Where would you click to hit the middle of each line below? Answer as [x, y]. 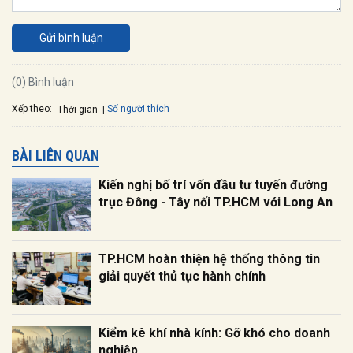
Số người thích [138, 109]
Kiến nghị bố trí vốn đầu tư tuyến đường [213, 185]
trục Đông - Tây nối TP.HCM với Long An [216, 203]
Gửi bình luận [71, 37]
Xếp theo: [32, 108]
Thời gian [78, 109]
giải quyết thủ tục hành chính [182, 277]
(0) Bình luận [43, 82]
